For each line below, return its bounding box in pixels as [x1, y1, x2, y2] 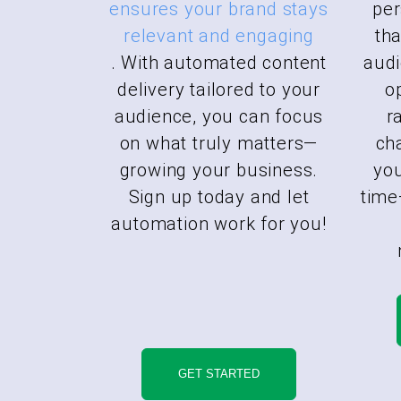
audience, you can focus [114, 105, 324, 127]
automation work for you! [111, 212, 327, 235]
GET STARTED [178, 366, 260, 380]
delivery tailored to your [116, 78, 320, 100]
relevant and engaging [124, 24, 314, 47]
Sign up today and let [128, 185, 310, 208]
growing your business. [119, 158, 319, 181]
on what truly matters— [119, 132, 319, 154]
